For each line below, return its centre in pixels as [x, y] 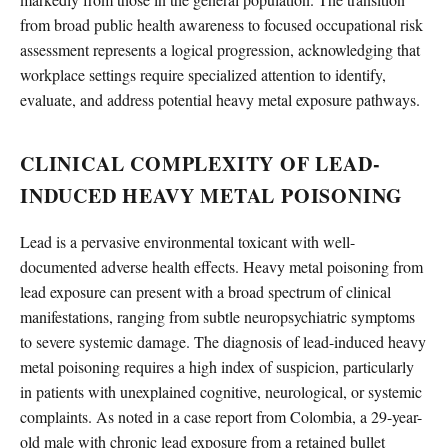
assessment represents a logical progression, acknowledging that [220, 49]
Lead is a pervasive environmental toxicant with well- [187, 241]
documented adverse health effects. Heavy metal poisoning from [221, 266]
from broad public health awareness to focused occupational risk [221, 24]
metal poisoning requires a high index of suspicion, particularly [217, 366]
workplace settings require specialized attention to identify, [203, 74]
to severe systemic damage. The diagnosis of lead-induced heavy [223, 341]
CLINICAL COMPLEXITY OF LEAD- [200, 163]
